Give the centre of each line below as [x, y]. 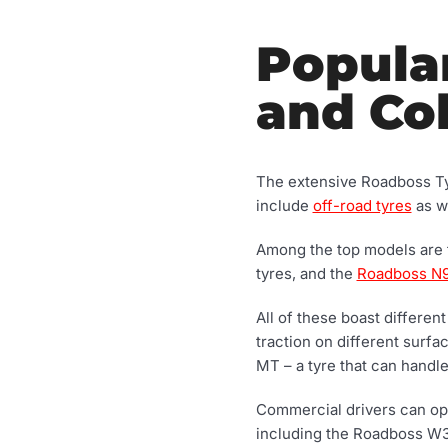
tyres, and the [306, 274]
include [284, 206]
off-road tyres [362, 206]
